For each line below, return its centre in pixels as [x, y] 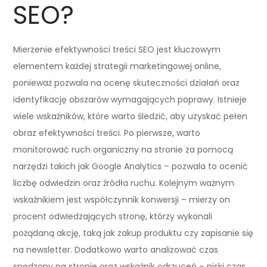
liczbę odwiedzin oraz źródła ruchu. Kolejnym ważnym [124, 183]
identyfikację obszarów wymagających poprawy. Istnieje [130, 99]
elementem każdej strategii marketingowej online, [117, 66]
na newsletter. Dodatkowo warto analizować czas [116, 249]
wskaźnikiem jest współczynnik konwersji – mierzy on [122, 199]
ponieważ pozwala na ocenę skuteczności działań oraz [127, 83]
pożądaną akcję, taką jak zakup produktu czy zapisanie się [133, 233]
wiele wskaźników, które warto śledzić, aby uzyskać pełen [131, 116]
